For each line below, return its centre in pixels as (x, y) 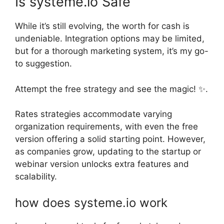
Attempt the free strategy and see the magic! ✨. (111, 89)
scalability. (36, 176)
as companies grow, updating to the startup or (108, 151)
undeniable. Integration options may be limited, (110, 38)
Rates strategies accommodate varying (93, 114)
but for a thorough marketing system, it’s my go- (112, 51)
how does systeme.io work (91, 202)
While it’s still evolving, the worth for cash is (102, 26)
